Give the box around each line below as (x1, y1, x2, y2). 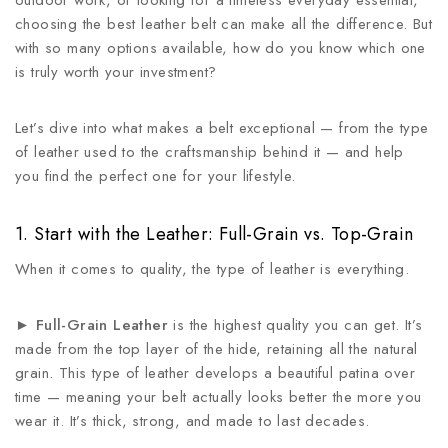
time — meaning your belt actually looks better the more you (15, 386, 422, 408)
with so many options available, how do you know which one (15, 37, 426, 59)
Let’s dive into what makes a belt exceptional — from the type (15, 117, 429, 139)
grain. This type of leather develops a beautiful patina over (15, 362, 415, 384)
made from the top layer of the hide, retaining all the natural (15, 338, 418, 360)
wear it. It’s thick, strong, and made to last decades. (15, 410, 370, 432)
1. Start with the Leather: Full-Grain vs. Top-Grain (15, 221, 414, 247)
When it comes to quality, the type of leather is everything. (15, 258, 409, 280)
